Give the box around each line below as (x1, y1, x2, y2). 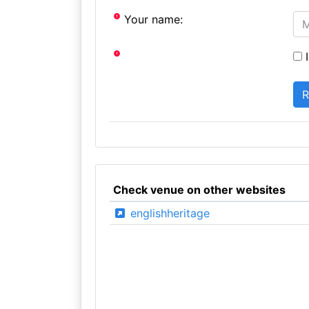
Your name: (121, 12, 183, 26)
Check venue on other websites (112, 182, 286, 197)
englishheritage (126, 206, 210, 220)
